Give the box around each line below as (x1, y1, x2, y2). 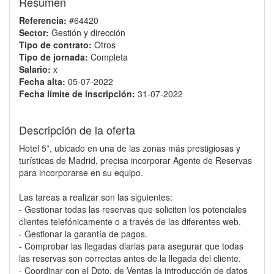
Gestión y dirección (51, 26, 125, 39)
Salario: (19, 63, 51, 75)
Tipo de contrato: (19, 39, 92, 51)
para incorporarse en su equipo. (19, 166, 143, 179)
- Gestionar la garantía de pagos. (19, 228, 147, 240)
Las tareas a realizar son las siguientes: (19, 191, 172, 203)
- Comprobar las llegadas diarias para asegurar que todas (19, 240, 243, 252)
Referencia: (19, 14, 67, 26)
